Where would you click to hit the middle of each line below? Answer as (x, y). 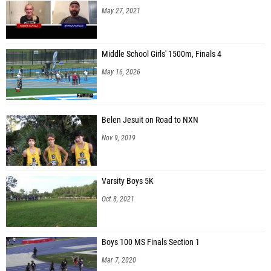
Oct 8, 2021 (118, 199)
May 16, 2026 (121, 72)
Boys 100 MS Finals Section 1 (151, 243)
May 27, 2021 (121, 11)
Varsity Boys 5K (128, 181)
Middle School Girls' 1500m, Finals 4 (162, 54)
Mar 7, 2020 (119, 260)
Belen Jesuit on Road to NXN (150, 120)
